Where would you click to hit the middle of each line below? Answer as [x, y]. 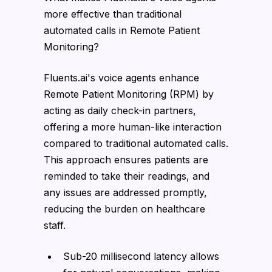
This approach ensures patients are [126, 159]
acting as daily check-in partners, [120, 110]
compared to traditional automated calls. [136, 143]
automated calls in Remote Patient [122, 30]
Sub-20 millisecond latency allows [141, 256]
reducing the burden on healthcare [124, 209]
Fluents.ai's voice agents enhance [121, 77]
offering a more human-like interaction [133, 127]
